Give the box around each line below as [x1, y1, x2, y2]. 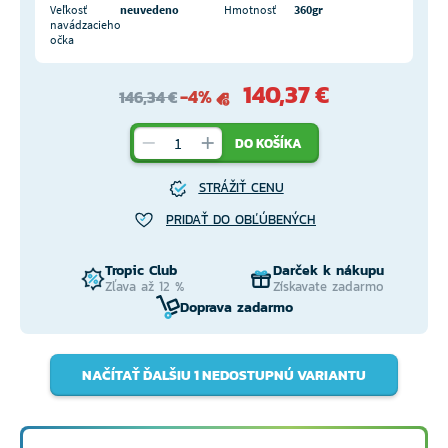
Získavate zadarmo [272, 277, 384, 297]
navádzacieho [50, 17, 121, 33]
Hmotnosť [223, 2, 276, 18]
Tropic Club [104, 260, 177, 282]
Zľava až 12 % [104, 277, 184, 297]
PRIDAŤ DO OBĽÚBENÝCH [166, 210, 316, 230]
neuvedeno [120, 2, 179, 18]
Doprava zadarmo [179, 296, 293, 318]
